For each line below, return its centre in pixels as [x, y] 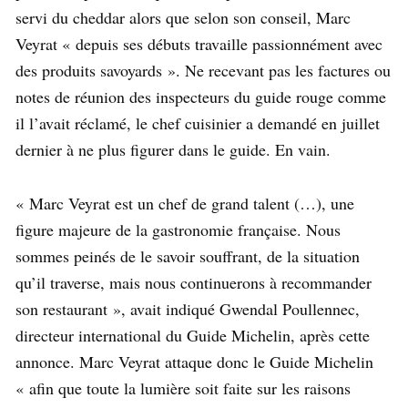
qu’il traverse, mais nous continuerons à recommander [194, 282]
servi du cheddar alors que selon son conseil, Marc [183, 17]
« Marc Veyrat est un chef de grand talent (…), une [185, 203]
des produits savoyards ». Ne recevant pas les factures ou [203, 70]
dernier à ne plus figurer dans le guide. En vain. [173, 149]
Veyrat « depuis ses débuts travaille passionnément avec [199, 43]
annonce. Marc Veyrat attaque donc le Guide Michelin [194, 361]
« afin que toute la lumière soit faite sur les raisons [183, 388]
